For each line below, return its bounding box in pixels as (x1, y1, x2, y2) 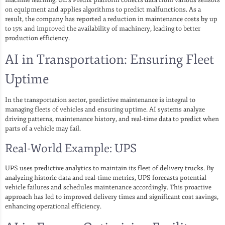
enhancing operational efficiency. (5, 202, 101, 210)
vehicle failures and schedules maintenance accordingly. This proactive (5, 183, 211, 191)
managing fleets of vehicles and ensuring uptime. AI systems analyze (5, 105, 205, 114)
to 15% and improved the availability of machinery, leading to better (5, 24, 200, 33)
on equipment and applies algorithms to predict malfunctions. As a (5, 5, 201, 14)
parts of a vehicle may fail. (5, 124, 81, 133)
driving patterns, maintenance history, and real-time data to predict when (5, 115, 219, 123)
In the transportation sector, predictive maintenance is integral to (5, 95, 195, 104)
